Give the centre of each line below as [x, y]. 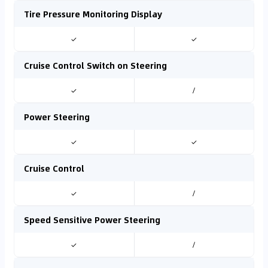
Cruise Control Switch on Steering [95, 65]
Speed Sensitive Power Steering [92, 220]
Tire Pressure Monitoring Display [93, 14]
